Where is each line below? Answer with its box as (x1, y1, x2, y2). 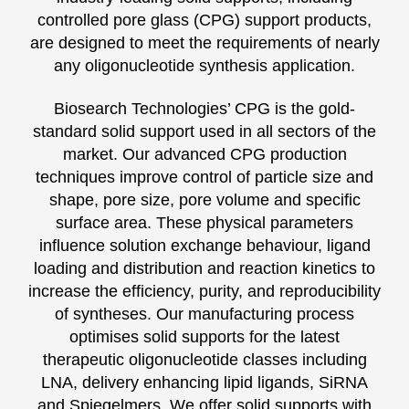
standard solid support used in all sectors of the (33, 121, 376, 141)
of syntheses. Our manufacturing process (55, 304, 354, 323)
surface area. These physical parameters (56, 213, 353, 232)
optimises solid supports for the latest (69, 327, 340, 346)
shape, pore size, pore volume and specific (48, 190, 361, 209)
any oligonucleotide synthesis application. (54, 56, 355, 75)
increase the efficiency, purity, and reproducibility (28, 281, 381, 300)
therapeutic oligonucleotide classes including (42, 350, 367, 369)
